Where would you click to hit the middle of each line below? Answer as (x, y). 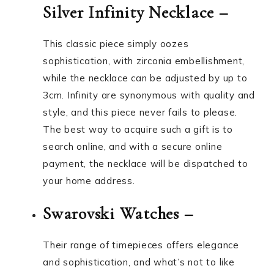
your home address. (89, 181)
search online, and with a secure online (133, 146)
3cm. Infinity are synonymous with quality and (149, 95)
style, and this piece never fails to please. (140, 112)
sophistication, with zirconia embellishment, (144, 61)
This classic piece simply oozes (116, 44)
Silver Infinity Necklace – (135, 12)
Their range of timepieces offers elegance (141, 245)
